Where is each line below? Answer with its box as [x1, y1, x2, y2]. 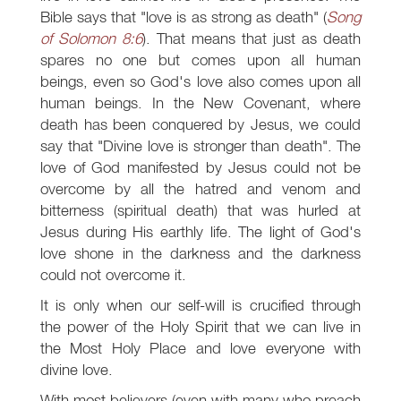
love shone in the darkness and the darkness [40, 243, 361, 263]
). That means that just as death [142, 29, 361, 48]
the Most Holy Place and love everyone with [40, 338, 361, 358]
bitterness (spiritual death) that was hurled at [40, 200, 361, 220]
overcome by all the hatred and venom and [40, 179, 361, 199]
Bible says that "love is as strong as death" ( [40, 7, 327, 27]
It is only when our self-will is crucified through [40, 295, 361, 315]
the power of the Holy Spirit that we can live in [40, 317, 361, 337]
